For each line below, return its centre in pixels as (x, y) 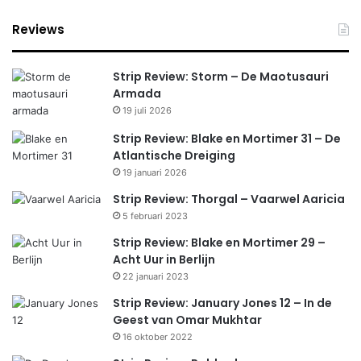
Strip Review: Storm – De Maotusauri (221, 77)
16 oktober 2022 (158, 337)
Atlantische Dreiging (174, 156)
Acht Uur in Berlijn (164, 260)
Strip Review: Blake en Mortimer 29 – (219, 243)
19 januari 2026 (155, 173)
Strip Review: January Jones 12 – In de (222, 303)
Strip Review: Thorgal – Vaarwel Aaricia (229, 199)
